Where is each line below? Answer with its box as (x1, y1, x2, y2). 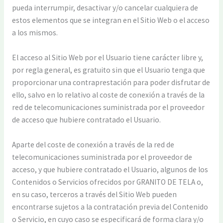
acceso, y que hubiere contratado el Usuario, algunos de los (11, 164, 208, 174)
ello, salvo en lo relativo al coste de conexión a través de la (11, 90, 205, 100)
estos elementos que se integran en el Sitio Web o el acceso (11, 15, 210, 25)
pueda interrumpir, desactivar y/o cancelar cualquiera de (11, 3, 198, 13)
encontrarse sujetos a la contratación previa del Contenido (11, 202, 208, 212)
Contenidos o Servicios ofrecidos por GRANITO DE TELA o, (11, 177, 203, 187)
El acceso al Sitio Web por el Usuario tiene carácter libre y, (11, 53, 203, 63)
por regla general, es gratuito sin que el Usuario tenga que (11, 65, 205, 75)
